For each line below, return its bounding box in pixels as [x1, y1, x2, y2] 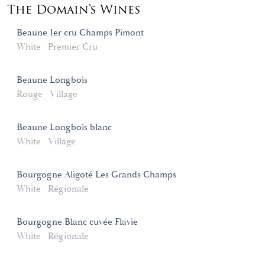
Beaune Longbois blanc [17, 121, 112, 134]
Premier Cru [48, 40, 98, 53]
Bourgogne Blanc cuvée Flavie [17, 215, 138, 228]
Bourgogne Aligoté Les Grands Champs [17, 168, 176, 181]
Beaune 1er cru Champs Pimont [17, 26, 144, 39]
